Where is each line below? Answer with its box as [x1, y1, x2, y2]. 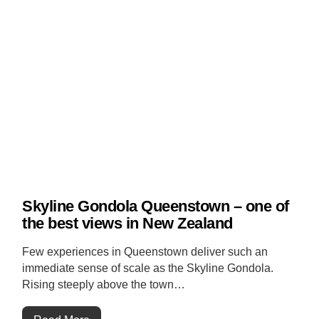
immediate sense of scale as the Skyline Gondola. [22, 261, 274, 274]
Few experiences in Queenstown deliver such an [22, 245, 268, 258]
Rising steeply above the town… [22, 278, 186, 291]
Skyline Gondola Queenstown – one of [22, 197, 289, 215]
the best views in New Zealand [22, 214, 233, 232]
